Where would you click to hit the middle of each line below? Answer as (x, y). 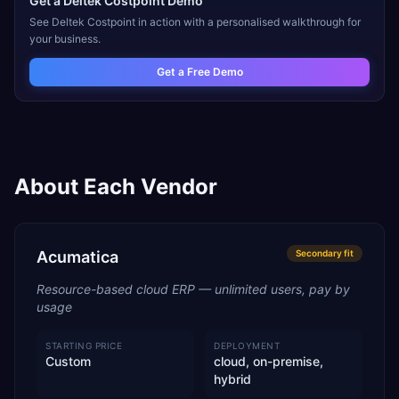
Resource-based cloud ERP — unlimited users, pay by (193, 289)
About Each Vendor (116, 187)
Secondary (319, 253)
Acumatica (77, 257)
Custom (68, 361)
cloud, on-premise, (269, 361)
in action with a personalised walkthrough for (248, 22)
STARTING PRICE (84, 346)
